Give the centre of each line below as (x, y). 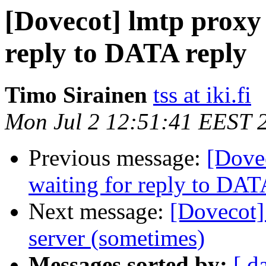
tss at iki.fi (202, 95)
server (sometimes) (117, 238)
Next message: (99, 211)
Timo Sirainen (76, 95)
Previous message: (118, 158)
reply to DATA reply (126, 53)
